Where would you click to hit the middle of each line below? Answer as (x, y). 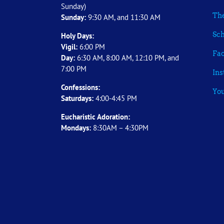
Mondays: (76, 127)
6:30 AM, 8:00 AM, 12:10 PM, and (127, 57)
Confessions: (80, 87)
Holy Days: (77, 35)
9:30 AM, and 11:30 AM (123, 17)
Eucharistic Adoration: (95, 116)
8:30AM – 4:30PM (120, 127)
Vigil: (70, 46)
